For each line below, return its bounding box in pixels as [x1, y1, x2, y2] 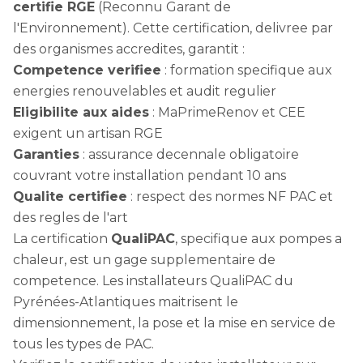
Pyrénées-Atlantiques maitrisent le [13, 294, 238, 310]
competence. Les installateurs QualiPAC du [13, 273, 293, 288]
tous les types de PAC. [13, 336, 154, 352]
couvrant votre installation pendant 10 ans [13, 168, 286, 183]
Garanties [13, 147, 79, 162]
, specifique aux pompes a [175, 231, 342, 246]
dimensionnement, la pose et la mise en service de [13, 315, 335, 331]
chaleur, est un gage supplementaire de [13, 252, 275, 267]
